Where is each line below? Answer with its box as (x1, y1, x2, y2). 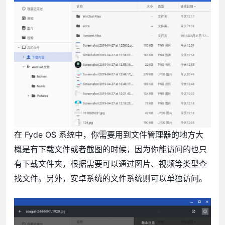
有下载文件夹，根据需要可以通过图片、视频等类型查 (14, 158, 207, 169)
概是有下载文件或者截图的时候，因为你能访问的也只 (14, 144, 207, 154)
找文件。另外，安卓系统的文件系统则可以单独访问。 (14, 173, 207, 183)
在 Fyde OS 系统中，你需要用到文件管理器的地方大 (14, 129, 203, 140)
